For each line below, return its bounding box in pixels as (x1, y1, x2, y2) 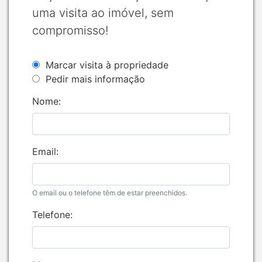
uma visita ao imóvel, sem (32, 5, 174, 20)
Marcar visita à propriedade (46, 58, 168, 71)
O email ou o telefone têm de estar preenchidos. (32, 188, 187, 197)
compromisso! (32, 23, 108, 37)
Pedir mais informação (46, 73, 145, 85)
